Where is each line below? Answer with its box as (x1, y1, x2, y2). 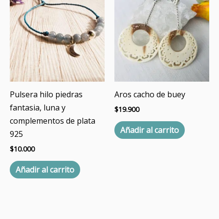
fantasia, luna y (10, 102, 66, 113)
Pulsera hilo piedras (10, 88, 83, 100)
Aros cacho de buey (114, 88, 185, 100)
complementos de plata (10, 115, 95, 126)
